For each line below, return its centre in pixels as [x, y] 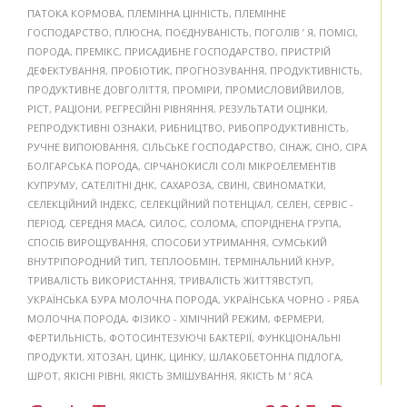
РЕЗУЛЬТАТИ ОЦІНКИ [272, 108]
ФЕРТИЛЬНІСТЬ [65, 337]
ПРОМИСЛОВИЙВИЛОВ [283, 89]
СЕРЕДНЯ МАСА [106, 223]
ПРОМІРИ [196, 89]
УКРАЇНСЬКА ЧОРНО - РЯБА [291, 299]
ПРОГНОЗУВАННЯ [220, 70]
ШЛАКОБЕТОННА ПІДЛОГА [275, 356]
